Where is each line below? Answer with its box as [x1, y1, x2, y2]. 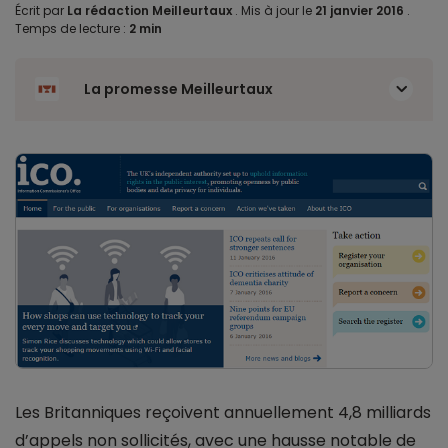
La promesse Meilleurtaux [84, 79, 273, 99]
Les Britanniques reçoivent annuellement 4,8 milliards [15, 401, 431, 425]
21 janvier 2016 [315, 2, 407, 19]
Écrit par [15, 2, 67, 19]
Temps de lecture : [15, 20, 129, 37]
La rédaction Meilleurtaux [67, 2, 232, 19]
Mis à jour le [238, 2, 315, 19]
